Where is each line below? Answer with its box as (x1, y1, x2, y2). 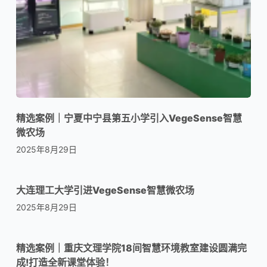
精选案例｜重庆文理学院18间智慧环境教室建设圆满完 (15, 241, 247, 254)
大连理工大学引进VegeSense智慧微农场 (15, 184, 194, 196)
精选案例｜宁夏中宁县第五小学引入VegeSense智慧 (15, 111, 242, 124)
